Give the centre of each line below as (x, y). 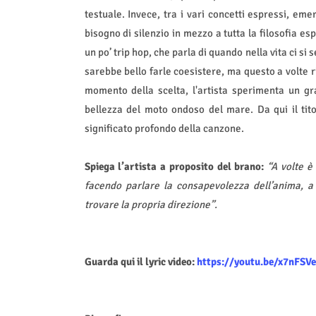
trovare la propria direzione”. (151, 205)
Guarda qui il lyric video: (140, 262)
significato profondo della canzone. (164, 129)
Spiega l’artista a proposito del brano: (174, 167)
